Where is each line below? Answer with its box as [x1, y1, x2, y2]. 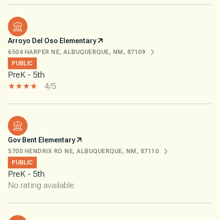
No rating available [8, 180, 74, 190]
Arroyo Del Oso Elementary [8, 36, 96, 45]
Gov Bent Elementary [8, 136, 75, 144]
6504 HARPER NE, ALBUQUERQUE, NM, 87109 [8, 48, 145, 55]
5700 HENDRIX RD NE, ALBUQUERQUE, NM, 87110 [8, 147, 159, 155]
